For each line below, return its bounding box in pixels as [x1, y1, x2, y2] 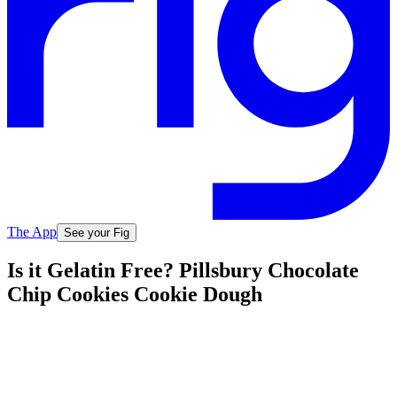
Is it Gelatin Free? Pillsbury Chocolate [7, 259, 359, 283]
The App [7, 223, 57, 239]
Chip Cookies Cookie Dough [7, 283, 262, 307]
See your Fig [64, 225, 129, 239]
